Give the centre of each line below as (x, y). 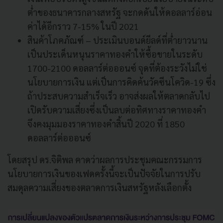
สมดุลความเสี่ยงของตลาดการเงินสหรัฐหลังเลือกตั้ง (101, 188)
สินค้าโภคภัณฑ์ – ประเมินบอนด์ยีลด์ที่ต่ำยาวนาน (117, 40)
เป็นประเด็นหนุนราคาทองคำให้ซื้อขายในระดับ (115, 54)
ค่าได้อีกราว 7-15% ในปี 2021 (83, 26)
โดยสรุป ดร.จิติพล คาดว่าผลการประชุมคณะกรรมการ (105, 160)
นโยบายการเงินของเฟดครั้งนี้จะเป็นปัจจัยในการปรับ (104, 174)
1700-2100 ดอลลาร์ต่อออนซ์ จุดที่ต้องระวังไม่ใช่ (117, 68)
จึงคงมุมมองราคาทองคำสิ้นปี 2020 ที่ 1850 (106, 124)
